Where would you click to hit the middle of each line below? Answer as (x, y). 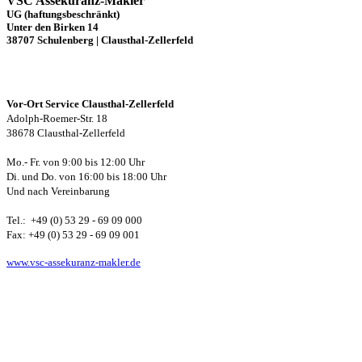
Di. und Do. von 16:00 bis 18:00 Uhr (86, 176)
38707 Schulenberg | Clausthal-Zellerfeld (100, 40)
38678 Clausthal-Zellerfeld (66, 133)
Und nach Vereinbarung (58, 191)
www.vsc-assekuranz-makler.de (74, 262)
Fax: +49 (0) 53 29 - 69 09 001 (73, 234)
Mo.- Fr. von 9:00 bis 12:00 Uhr (76, 162)
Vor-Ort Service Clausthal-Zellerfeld (90, 103)
